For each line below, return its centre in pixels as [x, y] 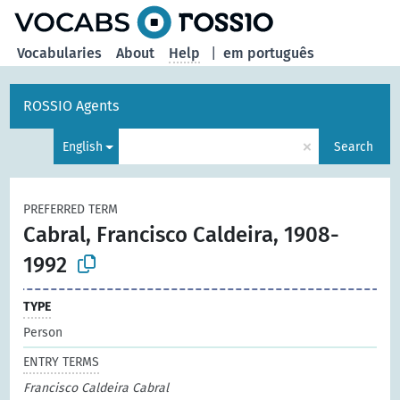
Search [353, 146]
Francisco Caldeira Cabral [96, 387]
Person [43, 332]
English [82, 146]
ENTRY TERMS [62, 362]
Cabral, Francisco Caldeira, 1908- [182, 235]
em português [269, 53]
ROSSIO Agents [71, 106]
